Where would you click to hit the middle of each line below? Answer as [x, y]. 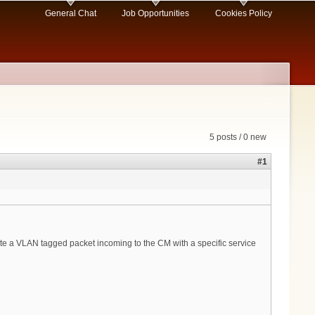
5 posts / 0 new [238, 137]
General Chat [70, 14]
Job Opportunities [156, 14]
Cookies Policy [243, 14]
